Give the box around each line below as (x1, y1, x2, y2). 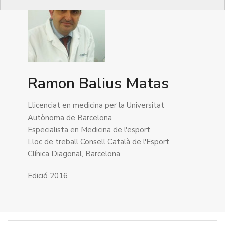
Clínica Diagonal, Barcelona (28, 149, 120, 159)
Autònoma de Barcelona (28, 113, 112, 123)
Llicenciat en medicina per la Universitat (28, 100, 164, 110)
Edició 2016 (28, 171, 68, 181)
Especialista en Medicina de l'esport (28, 125, 150, 135)
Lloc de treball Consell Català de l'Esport (28, 137, 169, 147)
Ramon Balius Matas (28, 73, 169, 94)
